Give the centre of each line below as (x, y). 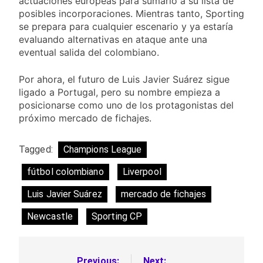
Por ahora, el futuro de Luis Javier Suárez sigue (124, 80)
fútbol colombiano (65, 172)
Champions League (102, 150)
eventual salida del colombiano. (89, 53)
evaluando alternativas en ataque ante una (113, 40)
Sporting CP (117, 217)
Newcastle (50, 217)
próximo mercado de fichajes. (85, 118)
